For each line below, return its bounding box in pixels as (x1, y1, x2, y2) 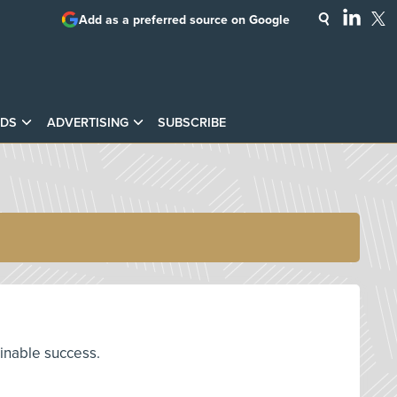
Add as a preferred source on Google (79, 12, 290, 27)
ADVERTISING (46, 114, 128, 130)
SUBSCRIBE (157, 114, 226, 130)
